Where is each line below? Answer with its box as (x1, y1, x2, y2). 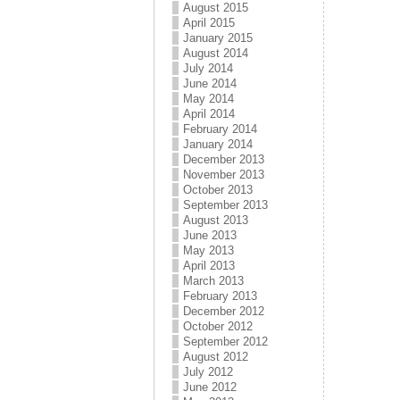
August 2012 (183, 350, 248, 363)
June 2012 (183, 380, 237, 394)
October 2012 (183, 320, 253, 333)
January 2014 (183, 137, 253, 151)
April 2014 (183, 107, 235, 121)
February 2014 (183, 122, 257, 136)
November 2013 (183, 168, 264, 181)
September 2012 (183, 335, 268, 348)
